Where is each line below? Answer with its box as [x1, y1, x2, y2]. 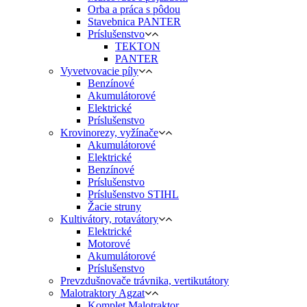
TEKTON [115, 40, 160, 53]
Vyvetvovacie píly [60, 65, 138, 77]
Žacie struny [88, 201, 141, 213]
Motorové [88, 238, 130, 250]
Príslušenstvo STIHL [88, 188, 179, 201]
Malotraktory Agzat [60, 287, 145, 299]
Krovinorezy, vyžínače [60, 127, 158, 139]
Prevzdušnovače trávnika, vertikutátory [60, 275, 229, 287]
